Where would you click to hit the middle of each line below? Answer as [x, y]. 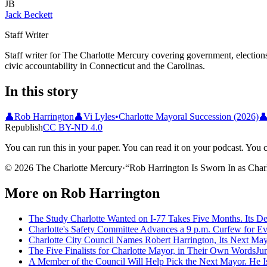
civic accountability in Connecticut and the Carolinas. [105, 66]
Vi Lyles [99, 117]
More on [33, 193]
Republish [24, 128]
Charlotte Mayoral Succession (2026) [189, 117]
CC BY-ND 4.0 [73, 128]
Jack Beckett [29, 15]
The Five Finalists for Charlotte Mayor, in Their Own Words [142, 250]
